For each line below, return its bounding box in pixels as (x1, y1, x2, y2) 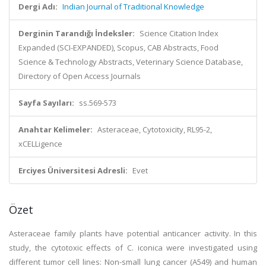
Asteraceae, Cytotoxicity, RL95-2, (97, 124, 212, 135)
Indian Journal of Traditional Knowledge (62, 1, 204, 12)
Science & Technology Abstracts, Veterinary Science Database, (18, 56, 243, 67)
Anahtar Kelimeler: (18, 124, 93, 135)
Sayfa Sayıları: (18, 97, 74, 108)
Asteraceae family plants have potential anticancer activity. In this (9, 228, 257, 239)
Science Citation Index (140, 28, 218, 39)
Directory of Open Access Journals (18, 71, 141, 81)
